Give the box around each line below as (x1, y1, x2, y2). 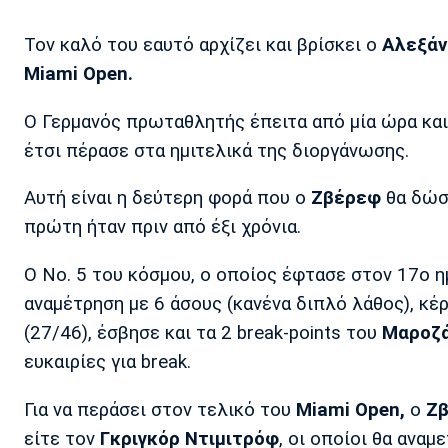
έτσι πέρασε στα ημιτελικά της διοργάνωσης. (24, 139, 409, 162)
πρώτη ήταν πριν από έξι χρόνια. (24, 216, 301, 239)
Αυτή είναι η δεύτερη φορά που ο (24, 187, 311, 210)
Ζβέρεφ (311, 187, 381, 210)
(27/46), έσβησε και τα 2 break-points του (24, 322, 382, 345)
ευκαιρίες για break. (24, 351, 191, 374)
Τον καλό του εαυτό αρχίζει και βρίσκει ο (24, 34, 382, 57)
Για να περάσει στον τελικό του (24, 398, 291, 421)
